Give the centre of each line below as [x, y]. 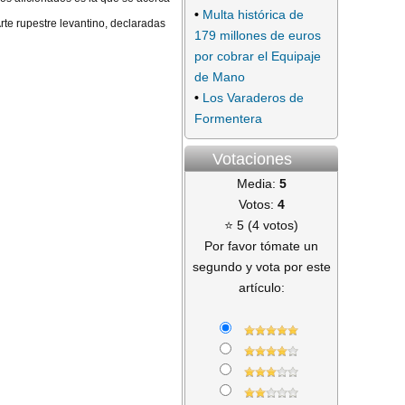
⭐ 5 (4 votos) [261, 225]
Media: [258, 183]
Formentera [228, 118]
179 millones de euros [258, 35]
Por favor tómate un [261, 245]
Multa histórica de [253, 14]
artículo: [261, 287]
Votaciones [252, 159]
